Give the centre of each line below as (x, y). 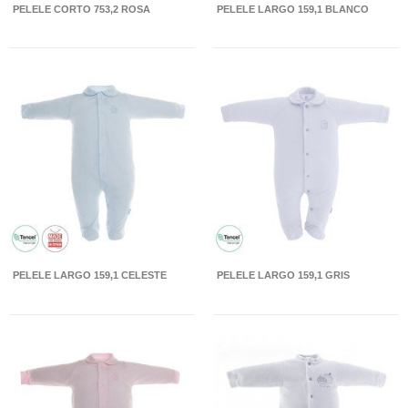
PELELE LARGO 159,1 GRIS (283, 275)
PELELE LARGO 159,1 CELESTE (90, 275)
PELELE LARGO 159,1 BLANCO (293, 9)
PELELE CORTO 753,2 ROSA (82, 9)
